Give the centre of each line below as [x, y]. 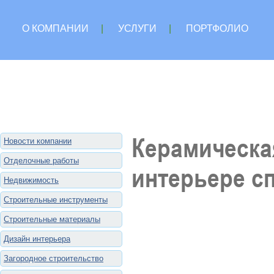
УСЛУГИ [137, 28]
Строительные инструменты [56, 200]
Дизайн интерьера [37, 239]
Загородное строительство [54, 258]
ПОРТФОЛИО [217, 28]
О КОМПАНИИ [55, 28]
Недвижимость [31, 180]
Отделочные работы [41, 161]
